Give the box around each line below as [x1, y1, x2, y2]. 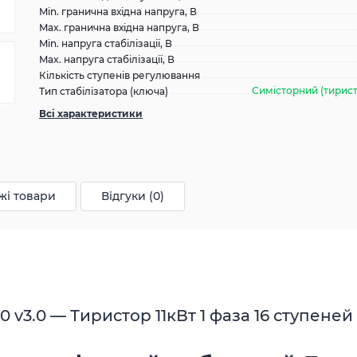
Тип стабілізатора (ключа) [39, 85, 168, 97]
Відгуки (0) [101, 189, 164, 203]
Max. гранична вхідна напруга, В [39, 22, 199, 33]
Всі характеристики [39, 108, 143, 120]
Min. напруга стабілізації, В [39, 37, 172, 49]
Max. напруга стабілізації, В [39, 53, 175, 65]
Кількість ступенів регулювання [39, 69, 200, 81]
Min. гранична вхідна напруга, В [39, 6, 197, 18]
